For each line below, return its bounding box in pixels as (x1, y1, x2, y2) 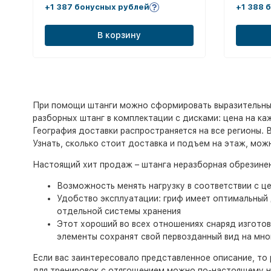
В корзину (97, 30, 141, 40)
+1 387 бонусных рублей (44, 2, 149, 11)
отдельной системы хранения (56, 206, 181, 217)
